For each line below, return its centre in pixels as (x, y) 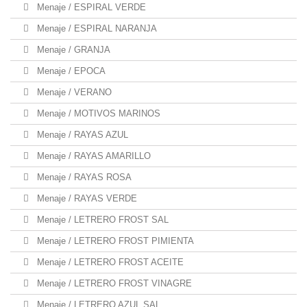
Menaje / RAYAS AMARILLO (93, 156)
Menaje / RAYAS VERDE (86, 198)
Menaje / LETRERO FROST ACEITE (109, 262)
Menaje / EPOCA (70, 71)
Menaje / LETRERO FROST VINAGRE (113, 283)
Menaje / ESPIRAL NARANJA (96, 28)
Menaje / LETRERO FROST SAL (101, 220)
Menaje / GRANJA (72, 50)
